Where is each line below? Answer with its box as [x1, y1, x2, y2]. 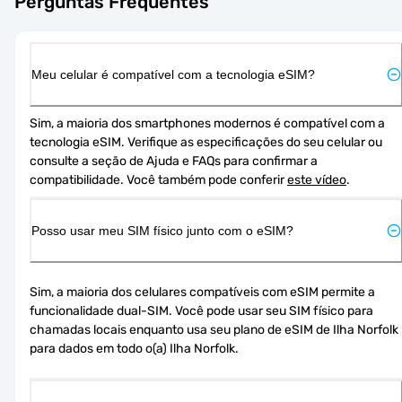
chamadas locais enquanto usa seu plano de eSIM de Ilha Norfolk [30, 321, 398, 337]
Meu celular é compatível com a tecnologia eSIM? [31, 66, 315, 82]
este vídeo [287, 171, 346, 188]
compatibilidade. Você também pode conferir [30, 171, 287, 188]
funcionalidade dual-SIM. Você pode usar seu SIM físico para [30, 302, 373, 319]
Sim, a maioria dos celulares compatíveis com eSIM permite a [30, 284, 375, 300]
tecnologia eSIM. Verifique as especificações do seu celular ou [30, 134, 382, 150]
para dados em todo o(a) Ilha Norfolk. [30, 340, 239, 356]
